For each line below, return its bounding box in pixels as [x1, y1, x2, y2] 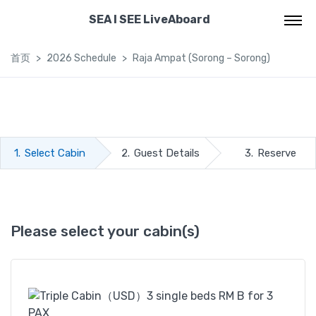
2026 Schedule [47, 52, 116, 64]
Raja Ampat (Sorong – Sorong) [133, 52, 270, 64]
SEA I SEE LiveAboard [88, 13, 210, 26]
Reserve [257, 147, 297, 159]
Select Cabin [24, 147, 85, 159]
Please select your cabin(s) [11, 222, 200, 240]
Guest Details [133, 147, 200, 159]
